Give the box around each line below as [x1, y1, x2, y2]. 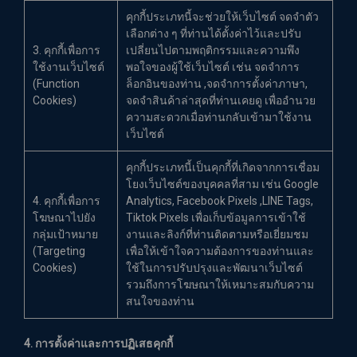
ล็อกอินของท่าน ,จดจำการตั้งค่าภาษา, [126, 77, 308, 90]
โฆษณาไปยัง [33, 211, 96, 224]
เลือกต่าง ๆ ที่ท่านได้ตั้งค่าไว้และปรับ [126, 27, 301, 40]
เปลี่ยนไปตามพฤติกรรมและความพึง [126, 44, 300, 57]
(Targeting [33, 245, 85, 257]
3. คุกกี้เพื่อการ [33, 44, 100, 57]
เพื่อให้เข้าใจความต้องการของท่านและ [126, 245, 314, 257]
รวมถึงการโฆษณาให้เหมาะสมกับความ [126, 278, 314, 291]
